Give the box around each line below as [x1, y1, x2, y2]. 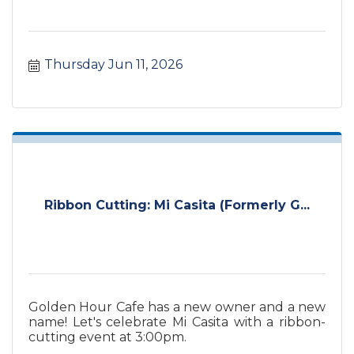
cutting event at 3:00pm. [28, 330, 186, 345]
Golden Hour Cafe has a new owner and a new [28, 299, 326, 315]
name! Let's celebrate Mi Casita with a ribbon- [28, 314, 326, 330]
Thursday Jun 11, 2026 [44, 57, 183, 73]
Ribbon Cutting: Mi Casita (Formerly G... [44, 197, 310, 213]
